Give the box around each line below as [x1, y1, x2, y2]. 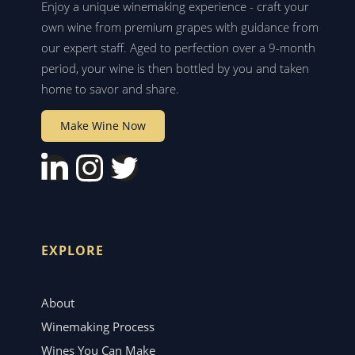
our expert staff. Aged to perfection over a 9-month [41, 39, 315, 55]
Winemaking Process [41, 318, 155, 334]
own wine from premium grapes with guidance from [41, 18, 319, 35]
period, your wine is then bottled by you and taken [41, 59, 309, 76]
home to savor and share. [41, 80, 179, 97]
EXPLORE [41, 241, 104, 259]
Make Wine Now [60, 117, 146, 133]
